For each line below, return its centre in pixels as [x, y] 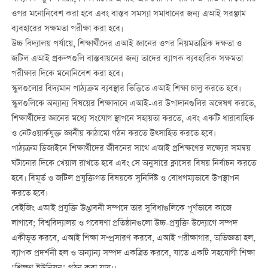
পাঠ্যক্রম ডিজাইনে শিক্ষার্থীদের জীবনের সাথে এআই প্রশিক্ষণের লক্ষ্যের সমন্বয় [131, 149]
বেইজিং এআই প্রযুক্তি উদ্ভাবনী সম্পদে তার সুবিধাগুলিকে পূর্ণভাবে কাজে [121, 209]
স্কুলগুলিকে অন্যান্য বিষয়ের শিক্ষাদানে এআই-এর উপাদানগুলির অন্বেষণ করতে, [133, 104]
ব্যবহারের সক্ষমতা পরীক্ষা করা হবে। [67, 30]
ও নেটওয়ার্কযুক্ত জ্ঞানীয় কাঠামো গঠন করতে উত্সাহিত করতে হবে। [113, 134]
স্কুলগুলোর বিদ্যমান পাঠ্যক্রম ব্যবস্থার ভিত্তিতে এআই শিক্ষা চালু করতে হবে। [126, 89]
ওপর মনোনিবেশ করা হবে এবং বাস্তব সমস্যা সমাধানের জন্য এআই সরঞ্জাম [128, 15]
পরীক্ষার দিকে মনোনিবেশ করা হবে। [67, 74]
